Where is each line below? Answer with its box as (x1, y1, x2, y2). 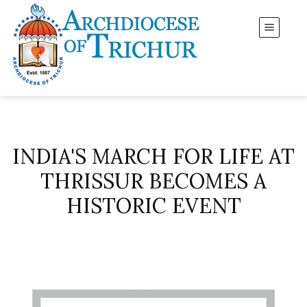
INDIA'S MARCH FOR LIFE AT (12, 143, 295, 169)
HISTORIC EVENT (66, 193, 241, 219)
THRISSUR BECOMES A (40, 168, 267, 194)
